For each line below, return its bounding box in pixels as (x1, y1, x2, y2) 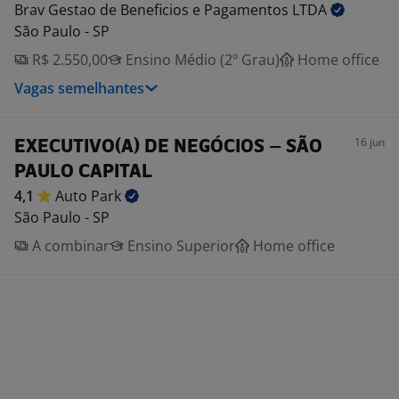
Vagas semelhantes (14, 78, 144, 98)
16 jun (354, 134, 385, 150)
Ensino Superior (124, 236, 235, 256)
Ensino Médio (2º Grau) (122, 50, 280, 69)
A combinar (28, 236, 110, 256)
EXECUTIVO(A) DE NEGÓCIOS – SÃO (14, 138, 322, 157)
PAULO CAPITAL (14, 163, 152, 182)
